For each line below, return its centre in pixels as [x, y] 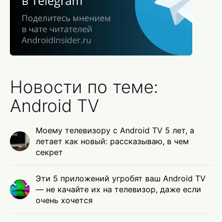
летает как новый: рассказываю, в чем [112, 141]
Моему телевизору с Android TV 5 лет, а [115, 131]
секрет [49, 152]
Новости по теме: [84, 87]
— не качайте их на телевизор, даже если [118, 190]
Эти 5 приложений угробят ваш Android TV [121, 179]
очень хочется [64, 200]
